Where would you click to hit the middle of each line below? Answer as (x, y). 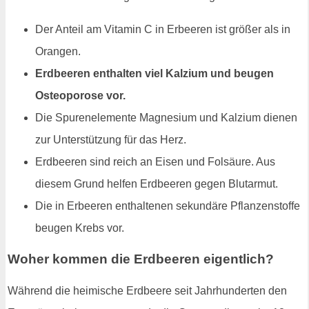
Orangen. (58, 51)
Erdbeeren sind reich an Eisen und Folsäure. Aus (155, 161)
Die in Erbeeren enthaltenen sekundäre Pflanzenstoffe (168, 206)
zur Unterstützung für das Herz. (111, 139)
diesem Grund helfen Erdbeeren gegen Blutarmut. (157, 183)
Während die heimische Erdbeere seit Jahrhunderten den (147, 291)
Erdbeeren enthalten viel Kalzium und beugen (154, 73)
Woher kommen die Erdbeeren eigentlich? (141, 259)
